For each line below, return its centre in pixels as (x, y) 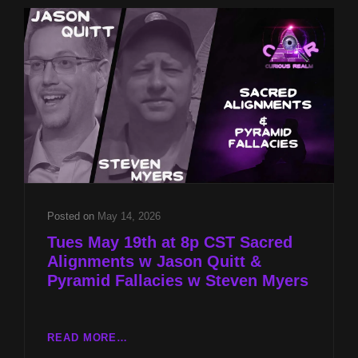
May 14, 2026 (129, 216)
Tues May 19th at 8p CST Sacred (170, 242)
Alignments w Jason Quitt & (154, 261)
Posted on (72, 216)
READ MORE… (88, 337)
